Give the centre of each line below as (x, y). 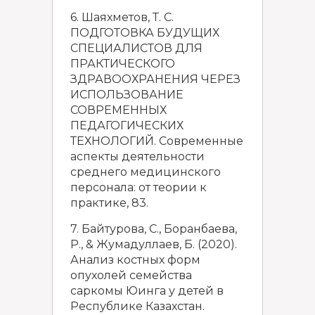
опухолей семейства (131, 275)
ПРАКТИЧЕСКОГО (123, 64)
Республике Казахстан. (137, 306)
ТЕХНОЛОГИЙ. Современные (157, 141)
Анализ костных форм (135, 260)
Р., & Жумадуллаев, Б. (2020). (154, 244)
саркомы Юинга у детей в (147, 291)
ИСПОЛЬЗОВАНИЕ (127, 95)
